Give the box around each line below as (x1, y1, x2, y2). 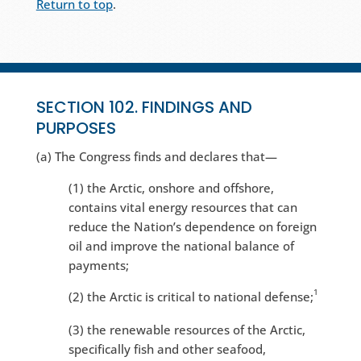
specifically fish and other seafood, (68, 341, 266, 358)
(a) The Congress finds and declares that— (35, 148, 277, 165)
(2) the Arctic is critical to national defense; (68, 288, 313, 305)
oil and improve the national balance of (68, 238, 294, 255)
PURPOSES (35, 117, 116, 140)
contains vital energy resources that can (68, 199, 297, 216)
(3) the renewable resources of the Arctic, (68, 322, 305, 338)
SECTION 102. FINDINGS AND (35, 96, 252, 119)
